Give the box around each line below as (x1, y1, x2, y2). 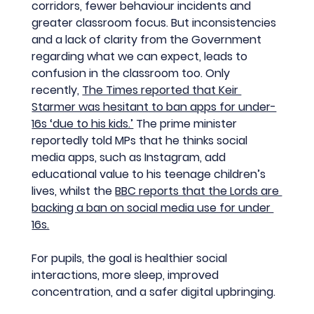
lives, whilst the (32, 183, 116, 200)
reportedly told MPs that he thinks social (32, 132, 251, 149)
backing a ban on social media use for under (32, 200, 274, 217)
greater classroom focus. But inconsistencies (32, 15, 280, 32)
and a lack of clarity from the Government (32, 32, 265, 48)
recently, (32, 82, 83, 99)
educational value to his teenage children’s (32, 166, 269, 183)
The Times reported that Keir (82, 82, 242, 99)
